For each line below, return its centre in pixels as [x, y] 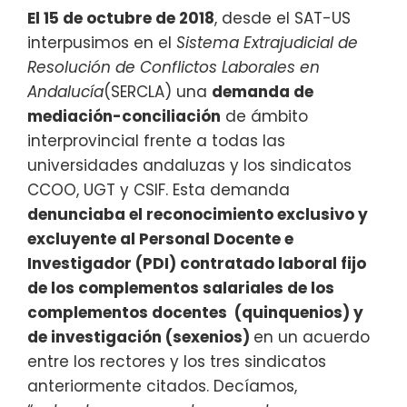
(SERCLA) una [158, 92]
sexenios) [213, 338]
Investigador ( [85, 264]
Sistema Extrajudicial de [267, 43]
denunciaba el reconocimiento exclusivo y [198, 215]
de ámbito [264, 117]
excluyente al [83, 239]
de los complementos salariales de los [181, 288]
